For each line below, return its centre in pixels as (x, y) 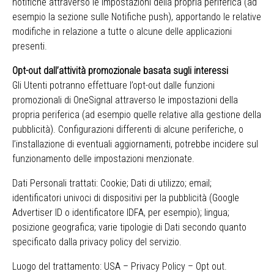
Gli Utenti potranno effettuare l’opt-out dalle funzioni (113, 85)
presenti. (30, 46)
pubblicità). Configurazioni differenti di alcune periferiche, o (128, 129)
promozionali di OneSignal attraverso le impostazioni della (125, 100)
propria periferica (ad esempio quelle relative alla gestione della (137, 115)
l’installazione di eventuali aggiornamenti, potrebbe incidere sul (135, 144)
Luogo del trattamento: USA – (72, 266)
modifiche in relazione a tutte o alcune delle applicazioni (122, 31)
